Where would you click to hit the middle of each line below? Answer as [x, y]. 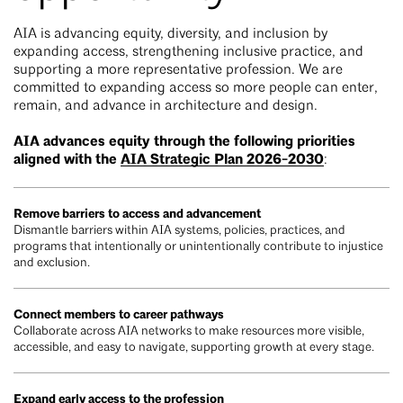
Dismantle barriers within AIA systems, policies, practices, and [179, 231]
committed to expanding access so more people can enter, [196, 89]
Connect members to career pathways [119, 315]
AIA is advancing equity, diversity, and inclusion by [170, 35]
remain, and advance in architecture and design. [167, 107]
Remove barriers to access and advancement [137, 214]
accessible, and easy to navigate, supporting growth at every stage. [194, 348]
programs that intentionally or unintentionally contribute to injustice [198, 247]
